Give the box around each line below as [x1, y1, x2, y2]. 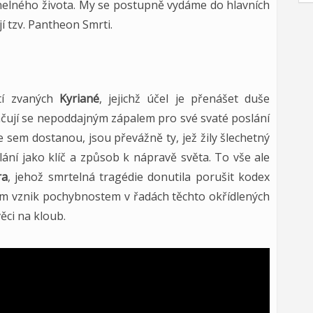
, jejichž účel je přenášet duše [99, 91, 270, 106]
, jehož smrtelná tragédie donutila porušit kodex [7, 169, 270, 184]
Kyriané [59, 91, 99, 106]
